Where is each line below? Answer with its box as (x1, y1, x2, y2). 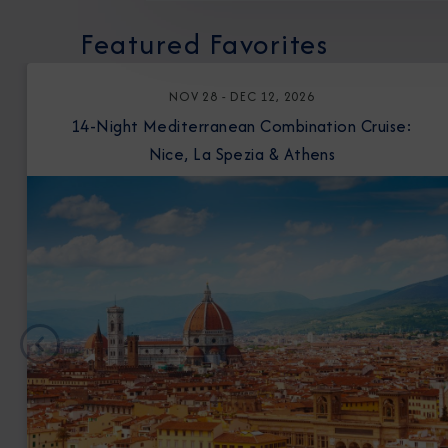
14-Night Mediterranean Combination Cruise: (70, 114, 144, 138)
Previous (38, 343, 95, 365)
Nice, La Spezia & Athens (148, 142, 336, 166)
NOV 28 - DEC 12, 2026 (169, 87, 315, 106)
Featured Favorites (80, 24, 328, 64)
